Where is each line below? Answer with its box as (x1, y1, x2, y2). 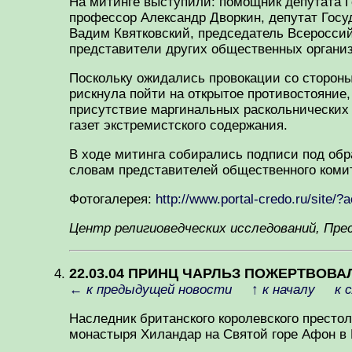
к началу (262, 282, 315, 297)
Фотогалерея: (69, 192, 156, 207)
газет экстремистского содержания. (69, 118, 288, 133)
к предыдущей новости (86, 282, 232, 297)
